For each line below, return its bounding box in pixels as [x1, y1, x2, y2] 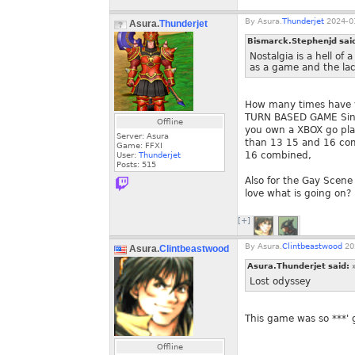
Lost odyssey [250, 276, 311, 287]
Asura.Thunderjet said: [247, 261, 352, 270]
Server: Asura [116, 132, 169, 140]
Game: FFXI [116, 141, 162, 150]
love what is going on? [245, 188, 351, 199]
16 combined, [245, 150, 311, 161]
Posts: [116, 160, 142, 169]
